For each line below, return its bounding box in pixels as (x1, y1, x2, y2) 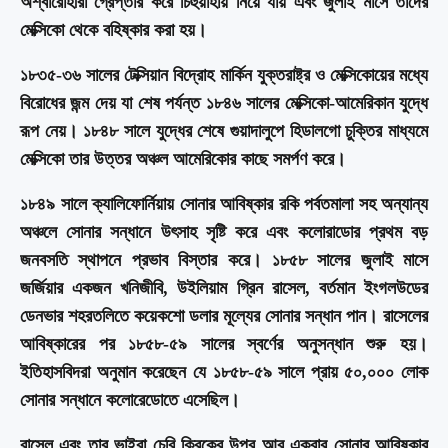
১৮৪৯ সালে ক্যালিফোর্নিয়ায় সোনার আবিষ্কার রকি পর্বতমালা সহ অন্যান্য (20, 193, 428, 214)
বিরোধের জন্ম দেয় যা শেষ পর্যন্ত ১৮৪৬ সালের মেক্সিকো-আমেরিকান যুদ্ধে (20, 92, 428, 113)
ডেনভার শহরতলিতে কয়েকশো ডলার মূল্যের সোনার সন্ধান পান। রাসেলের (20, 305, 428, 326)
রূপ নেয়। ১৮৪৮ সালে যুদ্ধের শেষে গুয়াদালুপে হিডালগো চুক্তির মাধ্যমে (20, 120, 428, 141)
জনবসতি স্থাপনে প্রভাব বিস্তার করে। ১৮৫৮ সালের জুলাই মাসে (20, 249, 428, 270)
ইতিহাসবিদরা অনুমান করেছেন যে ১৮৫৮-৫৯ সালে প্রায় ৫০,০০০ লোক (20, 361, 428, 382)
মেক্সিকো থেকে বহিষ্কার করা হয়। (20, 19, 207, 40)
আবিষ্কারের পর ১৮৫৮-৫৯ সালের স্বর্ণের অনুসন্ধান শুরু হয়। (20, 333, 428, 354)
